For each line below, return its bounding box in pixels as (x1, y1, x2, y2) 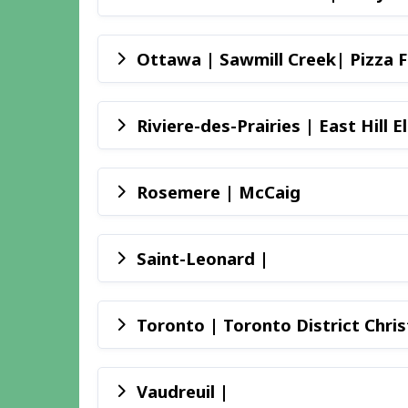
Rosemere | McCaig (137, 180, 301, 204)
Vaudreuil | (137, 380, 229, 403)
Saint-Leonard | (137, 247, 269, 270)
